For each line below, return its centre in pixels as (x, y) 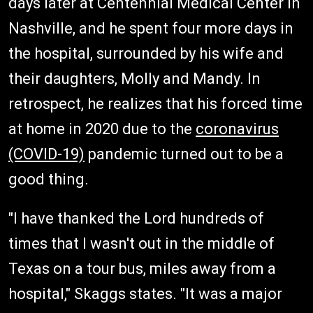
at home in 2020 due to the (102, 129)
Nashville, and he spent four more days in (151, 29)
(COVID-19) (46, 154)
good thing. (49, 180)
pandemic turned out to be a (184, 154)
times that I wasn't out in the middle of (141, 244)
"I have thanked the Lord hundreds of (136, 219)
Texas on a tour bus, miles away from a (142, 269)
